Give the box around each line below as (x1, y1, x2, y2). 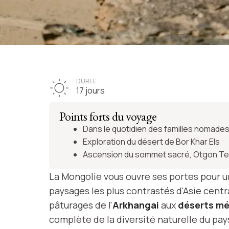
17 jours (76, 85, 105, 97)
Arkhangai (112, 198, 159, 211)
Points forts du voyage (59, 108, 157, 124)
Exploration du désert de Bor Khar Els (83, 135, 220, 147)
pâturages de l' (49, 198, 112, 211)
